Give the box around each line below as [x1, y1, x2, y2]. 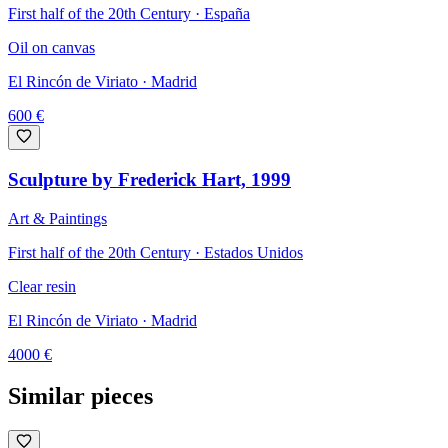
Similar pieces [8, 383, 153, 410]
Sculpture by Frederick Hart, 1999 [8, 168, 291, 190]
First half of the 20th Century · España [8, 5, 250, 23]
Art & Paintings [8, 209, 107, 227]
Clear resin [8, 277, 76, 295]
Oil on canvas [8, 39, 95, 57]
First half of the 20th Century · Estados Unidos [8, 243, 303, 261]
